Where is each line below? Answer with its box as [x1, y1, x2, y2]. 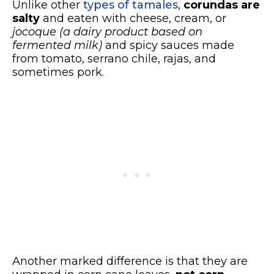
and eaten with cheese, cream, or [40, 11, 226, 25]
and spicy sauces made [102, 38, 234, 52]
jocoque [12, 24, 56, 39]
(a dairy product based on [59, 24, 202, 39]
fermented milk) [12, 38, 102, 52]
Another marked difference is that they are [12, 254, 248, 268]
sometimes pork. [12, 65, 104, 79]
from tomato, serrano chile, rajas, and [12, 51, 216, 65]
